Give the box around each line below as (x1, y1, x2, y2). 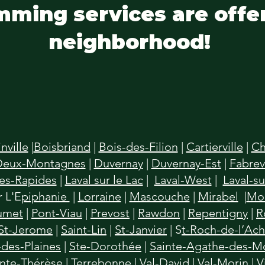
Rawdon (138, 206, 180, 220)
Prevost (91, 206, 130, 220)
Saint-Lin (61, 222, 106, 237)
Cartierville (186, 140, 243, 154)
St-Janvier (115, 222, 167, 237)
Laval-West (154, 173, 212, 187)
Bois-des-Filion (98, 140, 178, 154)
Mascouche (129, 189, 190, 203)
